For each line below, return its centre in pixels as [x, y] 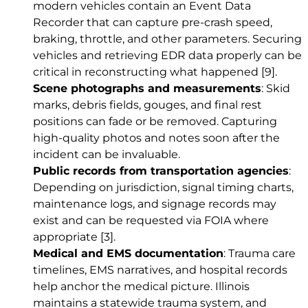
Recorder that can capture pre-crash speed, [153, 23]
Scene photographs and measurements [147, 89]
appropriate [67, 237]
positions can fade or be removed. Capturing [155, 122]
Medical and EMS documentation [128, 254]
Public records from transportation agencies [161, 171]
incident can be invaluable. [107, 155]
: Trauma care [260, 254]
